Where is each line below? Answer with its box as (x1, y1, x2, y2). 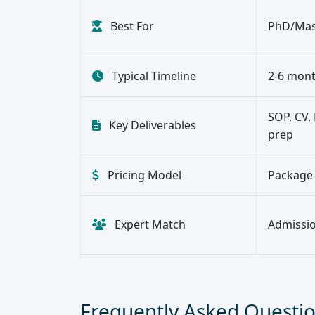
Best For (108, 18, 154, 34)
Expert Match (112, 217, 186, 233)
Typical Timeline (109, 68, 196, 84)
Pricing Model (105, 167, 181, 184)
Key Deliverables (106, 117, 196, 134)
